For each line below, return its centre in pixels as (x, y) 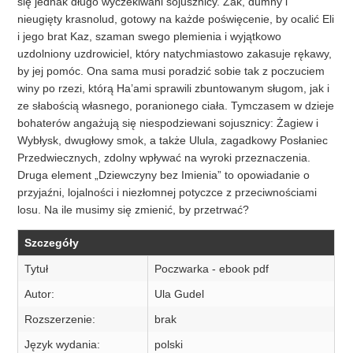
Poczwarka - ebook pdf (212, 269)
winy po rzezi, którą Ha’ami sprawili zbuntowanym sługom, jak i (174, 89)
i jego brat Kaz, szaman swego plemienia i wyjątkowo (150, 37)
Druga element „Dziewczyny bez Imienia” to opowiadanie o (164, 175)
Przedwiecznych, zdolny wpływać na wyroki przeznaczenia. (164, 158)
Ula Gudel (180, 294)
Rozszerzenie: (60, 320)
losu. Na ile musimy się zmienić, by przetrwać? (134, 210)
